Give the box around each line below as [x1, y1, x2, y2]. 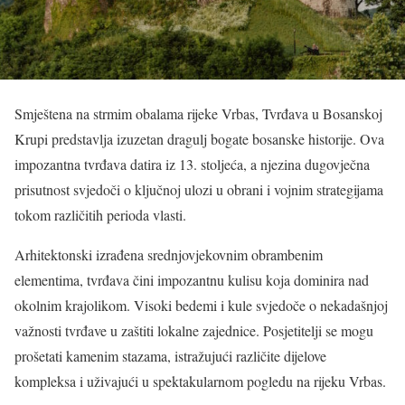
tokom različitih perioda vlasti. [14, 205, 186, 225]
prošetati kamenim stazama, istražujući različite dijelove [14, 346, 326, 366]
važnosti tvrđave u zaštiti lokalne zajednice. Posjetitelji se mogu [14, 321, 373, 341]
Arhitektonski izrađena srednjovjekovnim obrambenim [14, 245, 323, 265]
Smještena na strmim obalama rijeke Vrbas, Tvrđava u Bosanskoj [14, 104, 382, 124]
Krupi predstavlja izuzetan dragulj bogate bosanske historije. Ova [14, 129, 384, 149]
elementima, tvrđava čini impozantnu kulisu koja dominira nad [14, 270, 369, 290]
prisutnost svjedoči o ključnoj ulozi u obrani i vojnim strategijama [14, 180, 383, 200]
